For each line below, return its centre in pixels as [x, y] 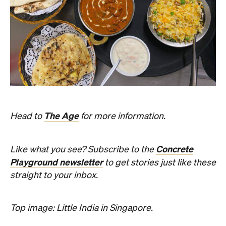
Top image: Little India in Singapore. [82, 208]
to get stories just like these [159, 163]
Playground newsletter [56, 162]
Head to [27, 117]
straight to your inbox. [54, 176]
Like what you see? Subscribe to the [83, 150]
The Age [61, 116]
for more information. [122, 117]
